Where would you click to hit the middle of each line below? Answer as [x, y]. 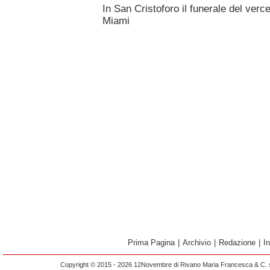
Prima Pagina [151, 243]
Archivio [197, 243]
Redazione [237, 243]
